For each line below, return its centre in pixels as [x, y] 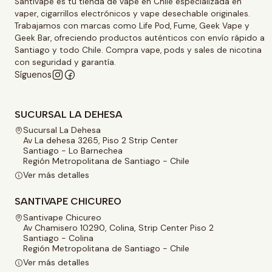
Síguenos [33, 74]
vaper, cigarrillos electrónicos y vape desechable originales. [132, 13]
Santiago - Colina [58, 238]
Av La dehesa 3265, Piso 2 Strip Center [100, 140]
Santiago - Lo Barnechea [73, 150]
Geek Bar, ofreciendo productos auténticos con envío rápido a [140, 38]
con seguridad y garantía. [65, 62]
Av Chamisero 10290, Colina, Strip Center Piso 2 [118, 227]
